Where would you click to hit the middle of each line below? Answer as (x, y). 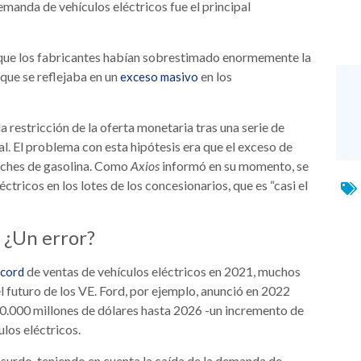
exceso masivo (159, 77)
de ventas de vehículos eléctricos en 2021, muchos (162, 272)
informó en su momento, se (235, 166)
